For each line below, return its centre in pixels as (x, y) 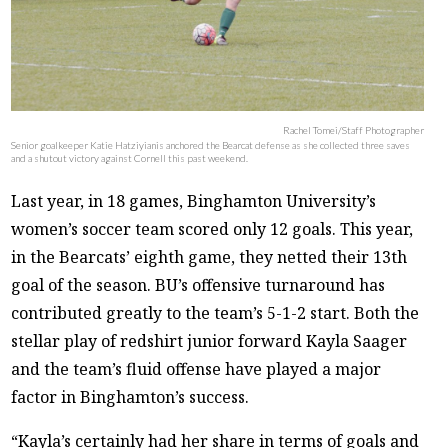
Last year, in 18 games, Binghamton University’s (194, 201)
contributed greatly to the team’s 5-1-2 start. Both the (215, 313)
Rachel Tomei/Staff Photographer (354, 130)
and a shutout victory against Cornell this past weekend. (130, 158)
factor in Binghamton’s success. (130, 397)
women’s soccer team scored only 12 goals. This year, (212, 229)
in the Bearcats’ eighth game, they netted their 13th (209, 257)
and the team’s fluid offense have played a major (196, 369)
